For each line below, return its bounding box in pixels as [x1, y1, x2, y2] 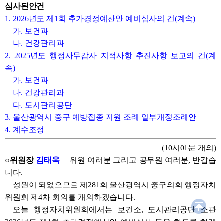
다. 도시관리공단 [13, 101, 72, 109]
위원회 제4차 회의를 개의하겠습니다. [5, 193, 135, 201]
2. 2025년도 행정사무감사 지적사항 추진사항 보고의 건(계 [5, 51, 216, 60]
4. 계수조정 [5, 125, 44, 134]
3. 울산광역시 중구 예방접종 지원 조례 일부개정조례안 [5, 113, 196, 121]
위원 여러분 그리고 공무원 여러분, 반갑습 [69, 156, 216, 164]
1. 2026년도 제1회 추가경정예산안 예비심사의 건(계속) [5, 14, 195, 23]
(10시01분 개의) [162, 144, 216, 152]
